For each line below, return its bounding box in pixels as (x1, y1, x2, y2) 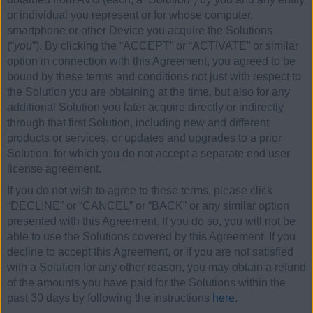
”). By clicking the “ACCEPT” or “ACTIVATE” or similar (32, 39, 298, 52)
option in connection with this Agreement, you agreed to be (7, 54, 296, 67)
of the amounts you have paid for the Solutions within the (7, 277, 286, 289)
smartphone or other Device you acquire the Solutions (7, 24, 272, 36)
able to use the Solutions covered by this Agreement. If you (7, 231, 296, 243)
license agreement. (7, 162, 101, 175)
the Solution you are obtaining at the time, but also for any (7, 85, 290, 98)
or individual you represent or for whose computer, (7, 8, 253, 21)
